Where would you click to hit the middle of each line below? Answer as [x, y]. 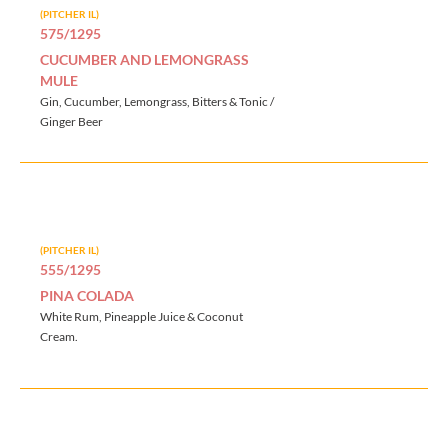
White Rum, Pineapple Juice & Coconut [141, 317]
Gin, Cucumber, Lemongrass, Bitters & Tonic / [157, 101]
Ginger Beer [71, 121]
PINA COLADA [87, 296]
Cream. [59, 337]
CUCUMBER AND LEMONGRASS [144, 59]
